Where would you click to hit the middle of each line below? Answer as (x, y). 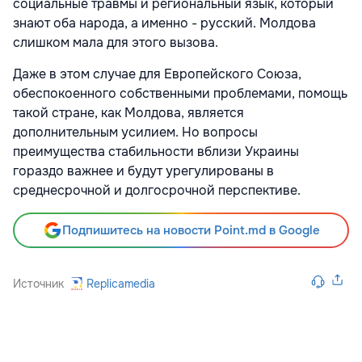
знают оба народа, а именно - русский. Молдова (164, 23)
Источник (38, 283)
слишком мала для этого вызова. (116, 42)
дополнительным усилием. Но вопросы (135, 132)
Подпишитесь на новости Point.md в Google (191, 230)
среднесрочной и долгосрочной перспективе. (157, 190)
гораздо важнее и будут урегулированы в (143, 170)
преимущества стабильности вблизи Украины (156, 151)
